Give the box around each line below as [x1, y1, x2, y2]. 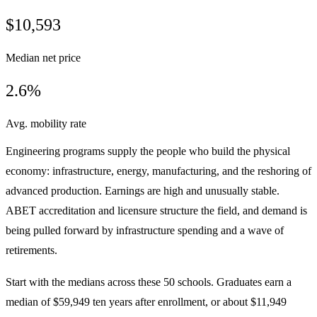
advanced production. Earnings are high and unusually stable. [6, 184, 279, 198]
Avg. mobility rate [6, 117, 86, 129]
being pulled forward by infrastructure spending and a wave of [6, 224, 284, 238]
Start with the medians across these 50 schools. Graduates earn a [6, 275, 292, 289]
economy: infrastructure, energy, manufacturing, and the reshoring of [6, 164, 311, 178]
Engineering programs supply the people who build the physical [6, 144, 290, 158]
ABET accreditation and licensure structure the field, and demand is [6, 204, 307, 218]
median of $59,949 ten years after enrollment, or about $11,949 [6, 294, 287, 309]
